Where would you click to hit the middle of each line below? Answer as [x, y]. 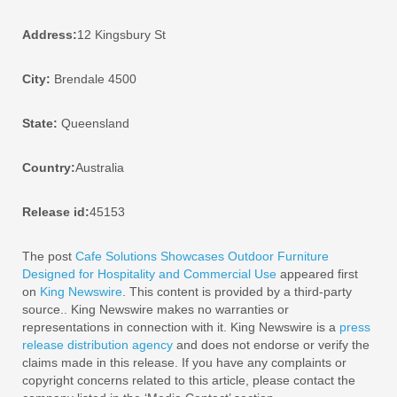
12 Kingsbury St [121, 35]
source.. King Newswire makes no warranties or [156, 309]
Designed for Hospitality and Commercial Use [149, 274]
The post [49, 256]
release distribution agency [97, 345]
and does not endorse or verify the [271, 345]
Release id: [56, 212]
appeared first [317, 274]
